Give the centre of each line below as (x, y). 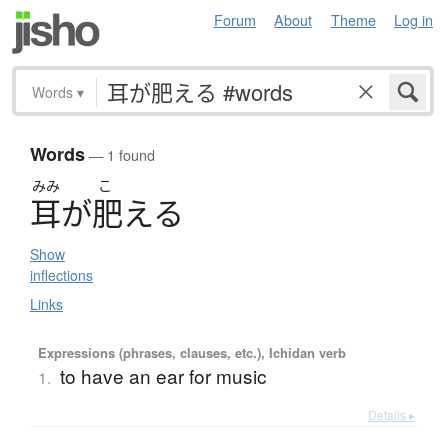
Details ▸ (391, 415)
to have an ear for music (163, 376)
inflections (61, 275)
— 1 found (120, 155)
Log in (413, 19)
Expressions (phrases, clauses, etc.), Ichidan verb (191, 353)
